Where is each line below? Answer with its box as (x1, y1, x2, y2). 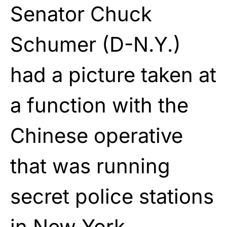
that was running (10, 153, 170, 178)
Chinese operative (10, 123, 183, 148)
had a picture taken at (10, 62, 216, 87)
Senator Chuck (10, 1, 152, 26)
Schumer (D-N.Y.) (10, 31, 181, 57)
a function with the (10, 92, 188, 118)
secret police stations (10, 183, 214, 209)
